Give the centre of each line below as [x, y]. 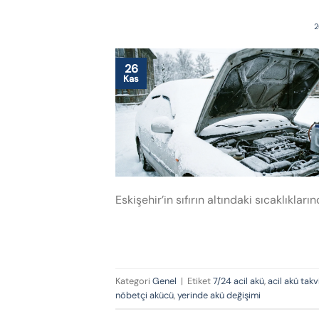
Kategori [134, 281]
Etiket [200, 281]
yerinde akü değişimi [219, 295]
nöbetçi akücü [145, 295]
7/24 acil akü [239, 281]
